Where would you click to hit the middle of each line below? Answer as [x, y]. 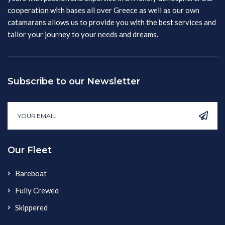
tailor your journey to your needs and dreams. [83, 34]
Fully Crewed [37, 190]
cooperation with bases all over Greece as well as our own [103, 10]
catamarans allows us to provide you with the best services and [112, 22]
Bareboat [31, 173]
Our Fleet [30, 150]
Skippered [31, 207]
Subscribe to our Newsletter [74, 81]
